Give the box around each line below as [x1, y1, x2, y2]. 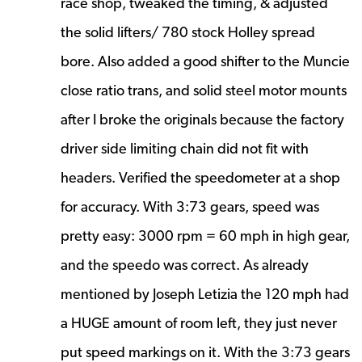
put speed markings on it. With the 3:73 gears [61, 343, 350, 360]
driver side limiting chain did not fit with [61, 139, 309, 157]
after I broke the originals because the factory [61, 110, 344, 128]
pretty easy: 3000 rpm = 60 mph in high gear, [61, 226, 350, 244]
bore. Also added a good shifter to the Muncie [61, 52, 350, 69]
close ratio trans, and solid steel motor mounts [61, 81, 347, 99]
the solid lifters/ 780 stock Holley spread [61, 23, 315, 40]
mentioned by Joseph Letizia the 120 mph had [61, 284, 349, 302]
